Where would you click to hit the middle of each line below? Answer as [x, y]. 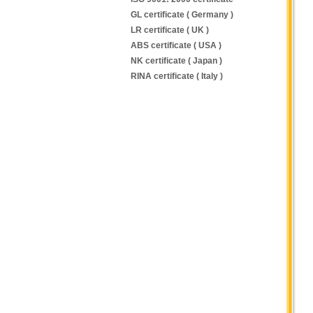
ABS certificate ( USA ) [176, 45]
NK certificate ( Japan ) [176, 61]
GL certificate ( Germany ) [182, 15]
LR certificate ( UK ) [170, 30]
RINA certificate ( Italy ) [177, 76]
